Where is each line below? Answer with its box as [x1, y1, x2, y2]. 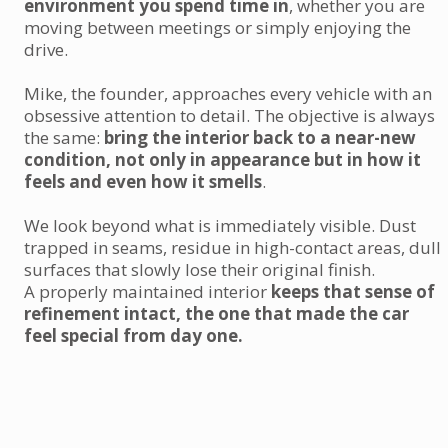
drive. [24, 38, 68, 61]
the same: [24, 126, 104, 149]
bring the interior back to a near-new [104, 126, 416, 149]
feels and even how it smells [24, 170, 262, 193]
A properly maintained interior [24, 280, 271, 303]
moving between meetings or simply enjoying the [24, 16, 411, 39]
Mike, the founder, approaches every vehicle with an [24, 82, 432, 105]
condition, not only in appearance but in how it [24, 148, 421, 171]
